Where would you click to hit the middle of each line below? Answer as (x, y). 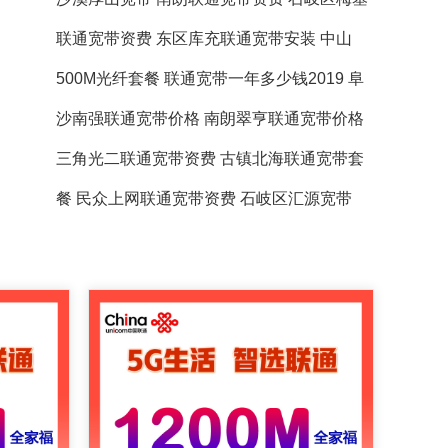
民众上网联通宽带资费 (156, 198)
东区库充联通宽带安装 (236, 38)
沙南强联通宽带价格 (128, 118)
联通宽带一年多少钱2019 (254, 78)
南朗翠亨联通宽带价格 (284, 118)
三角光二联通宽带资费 (136, 158)
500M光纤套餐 (108, 78)
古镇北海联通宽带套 (292, 158)
